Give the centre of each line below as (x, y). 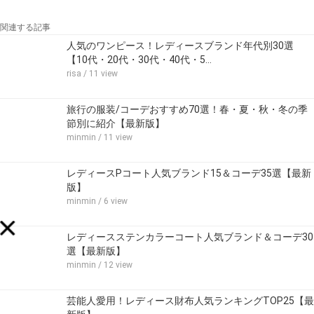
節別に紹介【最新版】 (116, 123)
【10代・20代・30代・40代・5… (139, 59)
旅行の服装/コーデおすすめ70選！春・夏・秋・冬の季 (187, 109)
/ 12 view (114, 265)
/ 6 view (112, 201)
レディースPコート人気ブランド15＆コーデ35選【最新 (189, 173)
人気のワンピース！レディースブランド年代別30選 (180, 45)
